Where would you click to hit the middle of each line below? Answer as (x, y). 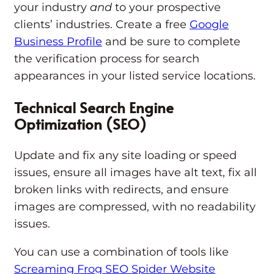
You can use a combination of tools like (121, 252)
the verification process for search (107, 59)
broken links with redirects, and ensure (121, 190)
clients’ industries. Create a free (102, 25)
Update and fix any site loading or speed (125, 156)
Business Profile (58, 42)
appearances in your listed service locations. (136, 76)
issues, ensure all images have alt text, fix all (135, 173)
